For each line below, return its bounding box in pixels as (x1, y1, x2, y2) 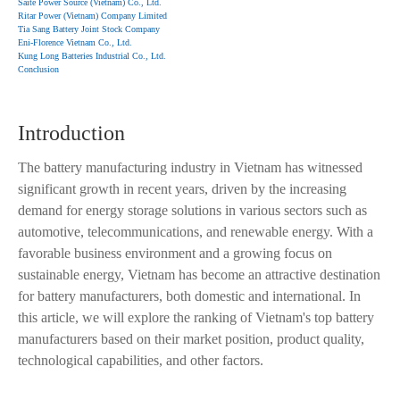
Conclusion (18, 64, 59, 74)
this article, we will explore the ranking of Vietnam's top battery (18, 310, 374, 325)
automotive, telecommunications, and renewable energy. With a (18, 224, 373, 239)
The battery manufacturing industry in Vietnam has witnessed (18, 160, 362, 175)
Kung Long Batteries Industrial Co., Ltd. (18, 51, 166, 61)
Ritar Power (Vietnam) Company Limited (18, 11, 167, 21)
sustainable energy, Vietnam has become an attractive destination (18, 267, 380, 282)
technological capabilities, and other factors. (18, 353, 263, 368)
